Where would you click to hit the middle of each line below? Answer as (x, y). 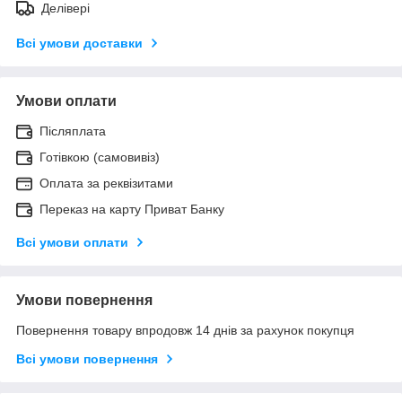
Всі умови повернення (87, 358)
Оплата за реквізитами (106, 183)
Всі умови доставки (79, 43)
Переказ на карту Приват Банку (132, 209)
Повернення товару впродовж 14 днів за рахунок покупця (185, 330)
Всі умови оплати (72, 242)
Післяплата (73, 131)
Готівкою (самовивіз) (100, 157)
